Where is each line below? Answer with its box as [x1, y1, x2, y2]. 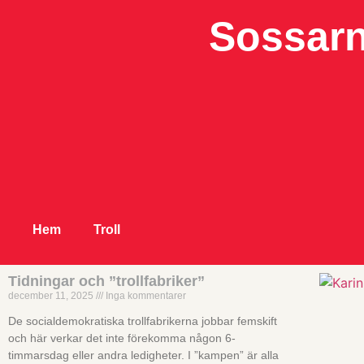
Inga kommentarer [103, 290, 186, 302]
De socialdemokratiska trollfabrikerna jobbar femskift [8, 314, 277, 328]
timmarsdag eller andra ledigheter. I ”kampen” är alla [8, 349, 279, 362]
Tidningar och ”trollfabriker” [8, 273, 205, 290]
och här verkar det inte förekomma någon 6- [8, 331, 236, 345]
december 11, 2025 [8, 290, 96, 302]
